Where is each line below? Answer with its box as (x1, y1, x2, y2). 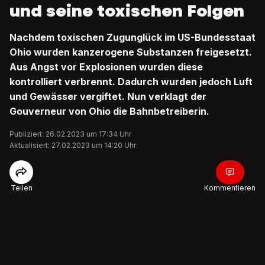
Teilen (10, 183, 33, 192)
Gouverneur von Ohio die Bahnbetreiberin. (9, 105, 209, 117)
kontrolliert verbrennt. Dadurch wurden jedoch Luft (9, 76, 253, 88)
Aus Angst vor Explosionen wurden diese (9, 61, 203, 73)
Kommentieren (204, 183, 256, 192)
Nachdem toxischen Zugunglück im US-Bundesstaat (9, 31, 256, 43)
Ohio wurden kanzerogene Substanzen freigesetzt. (9, 46, 252, 58)
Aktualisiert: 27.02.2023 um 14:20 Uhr (9, 141, 136, 150)
